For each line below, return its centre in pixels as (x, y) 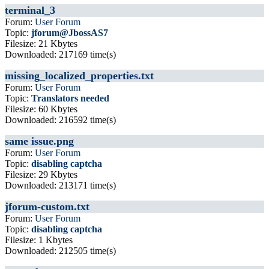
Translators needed (70, 98)
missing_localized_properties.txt (79, 76)
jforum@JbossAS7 (70, 33)
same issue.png (39, 141)
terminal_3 (30, 10)
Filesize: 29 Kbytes (41, 174)
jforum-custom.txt (47, 207)
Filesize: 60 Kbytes (41, 109)
